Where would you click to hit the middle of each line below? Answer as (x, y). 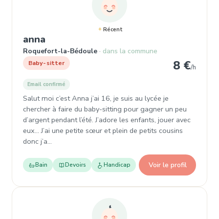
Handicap (117, 165)
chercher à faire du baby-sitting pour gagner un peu (105, 109)
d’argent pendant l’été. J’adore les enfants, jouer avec (107, 120)
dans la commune (130, 51)
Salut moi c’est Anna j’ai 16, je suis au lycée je (96, 98)
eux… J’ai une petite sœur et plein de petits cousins (103, 131)
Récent (113, 30)
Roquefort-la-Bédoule (60, 51)
